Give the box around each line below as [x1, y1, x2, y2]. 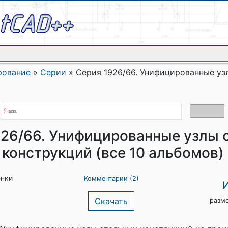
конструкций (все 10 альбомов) [2, 144, 224, 161]
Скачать [95, 196, 128, 206]
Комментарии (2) [83, 175, 139, 182]
